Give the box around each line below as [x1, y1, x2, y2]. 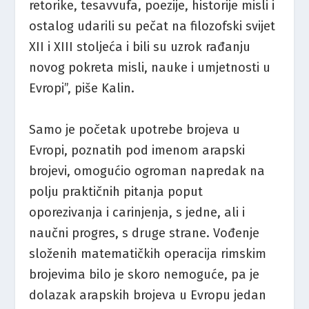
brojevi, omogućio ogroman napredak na [29, 163, 266, 179]
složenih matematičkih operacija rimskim [29, 246, 267, 261]
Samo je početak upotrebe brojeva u [29, 121, 241, 137]
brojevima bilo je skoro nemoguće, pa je [29, 266, 260, 282]
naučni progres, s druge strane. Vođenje [29, 225, 260, 241]
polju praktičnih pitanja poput [29, 183, 203, 199]
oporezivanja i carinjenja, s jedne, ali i [29, 204, 246, 220]
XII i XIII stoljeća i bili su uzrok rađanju [29, 39, 251, 55]
